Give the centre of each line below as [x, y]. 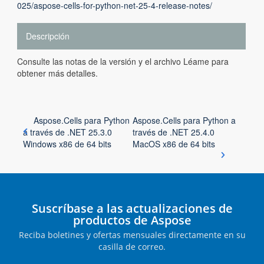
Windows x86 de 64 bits [67, 144]
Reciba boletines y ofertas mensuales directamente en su [132, 235]
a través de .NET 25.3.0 [67, 132]
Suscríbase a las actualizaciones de [132, 208]
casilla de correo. [132, 247]
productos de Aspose [132, 220]
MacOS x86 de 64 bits [174, 144]
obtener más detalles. [57, 73]
